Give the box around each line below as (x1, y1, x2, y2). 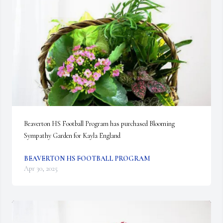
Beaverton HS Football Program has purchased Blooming (24, 119, 175, 128)
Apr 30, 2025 (24, 164, 58, 173)
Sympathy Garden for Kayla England (24, 131, 120, 140)
